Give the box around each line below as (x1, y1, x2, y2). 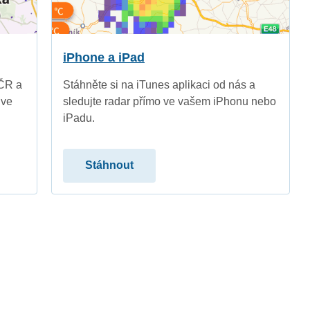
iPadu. (63, 111, 95, 124)
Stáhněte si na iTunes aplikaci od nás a (63, 78, 255, 91)
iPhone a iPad (63, 50, 145, 64)
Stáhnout (85, 159, 134, 172)
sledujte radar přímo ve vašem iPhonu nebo (63, 95, 276, 107)
